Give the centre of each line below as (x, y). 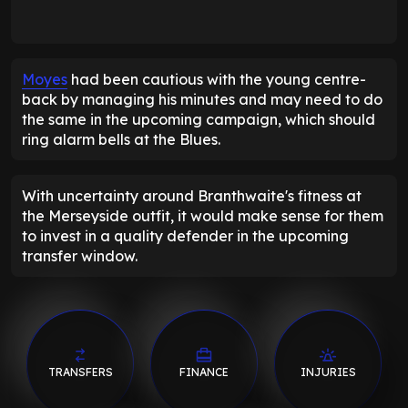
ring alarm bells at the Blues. (121, 139)
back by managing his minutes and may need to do (202, 99)
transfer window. (80, 255)
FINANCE (204, 372)
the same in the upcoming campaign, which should (199, 119)
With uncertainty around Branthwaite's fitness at (192, 195)
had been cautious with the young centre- (217, 79)
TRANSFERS (80, 372)
